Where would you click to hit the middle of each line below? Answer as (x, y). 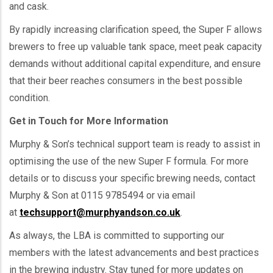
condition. (30, 97)
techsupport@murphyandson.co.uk (100, 212)
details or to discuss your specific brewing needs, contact (132, 178)
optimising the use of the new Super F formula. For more (129, 161)
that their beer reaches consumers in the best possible (126, 80)
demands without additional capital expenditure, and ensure (135, 63)
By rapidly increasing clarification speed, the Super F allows (136, 29)
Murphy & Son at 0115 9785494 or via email (102, 195)
